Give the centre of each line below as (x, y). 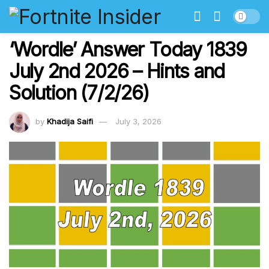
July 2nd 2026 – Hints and (117, 71)
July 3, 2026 (138, 121)
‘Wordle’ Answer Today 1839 (128, 50)
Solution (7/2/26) (79, 93)
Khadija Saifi (70, 121)
